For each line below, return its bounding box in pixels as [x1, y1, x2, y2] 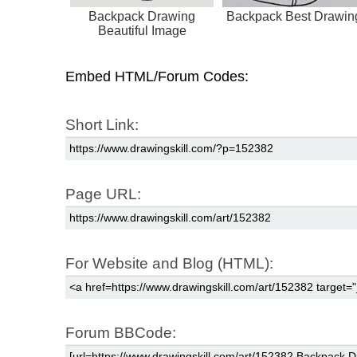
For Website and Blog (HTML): [65, 255, 273, 273]
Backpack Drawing [88, 10, 195, 24]
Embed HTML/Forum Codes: [65, 69, 249, 85]
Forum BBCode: [65, 324, 176, 342]
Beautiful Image [97, 24, 186, 38]
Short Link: [65, 116, 139, 134]
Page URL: [65, 186, 141, 203]
